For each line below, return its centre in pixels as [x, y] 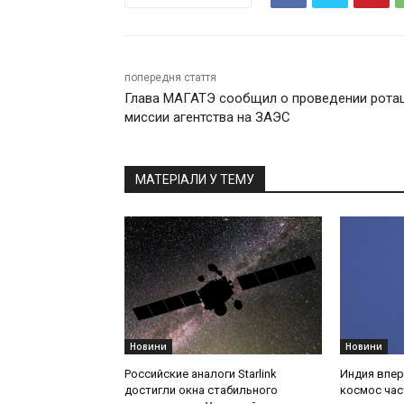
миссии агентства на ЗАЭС [207, 118]
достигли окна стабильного [201, 390]
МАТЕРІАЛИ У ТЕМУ [195, 180]
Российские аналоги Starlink [201, 374]
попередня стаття [170, 78]
